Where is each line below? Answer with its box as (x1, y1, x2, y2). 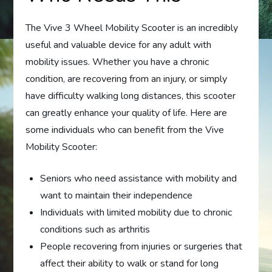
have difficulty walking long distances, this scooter (25, 89, 236, 103)
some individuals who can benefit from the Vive (25, 123, 225, 137)
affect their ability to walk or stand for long (40, 256, 219, 270)
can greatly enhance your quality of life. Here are (25, 106, 228, 120)
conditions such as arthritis (40, 222, 151, 236)
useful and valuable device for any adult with (25, 38, 212, 52)
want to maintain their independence (40, 188, 193, 202)
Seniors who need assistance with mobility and (40, 171, 237, 185)
